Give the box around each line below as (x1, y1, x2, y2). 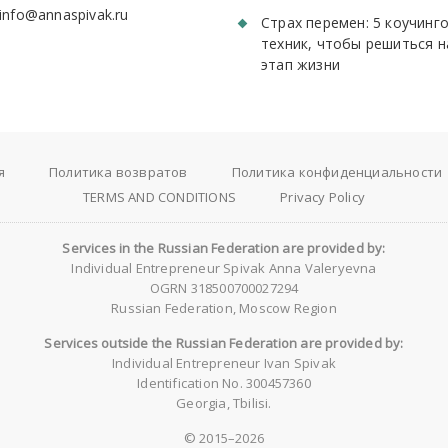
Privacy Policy (280, 188, 365, 206)
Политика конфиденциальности (231, 163, 443, 181)
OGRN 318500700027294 (149, 279, 299, 297)
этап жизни (261, 55, 340, 74)
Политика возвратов (48, 163, 188, 181)
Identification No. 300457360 (137, 374, 311, 392)
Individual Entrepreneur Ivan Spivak (112, 354, 336, 372)
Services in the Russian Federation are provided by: (62, 239, 386, 257)
